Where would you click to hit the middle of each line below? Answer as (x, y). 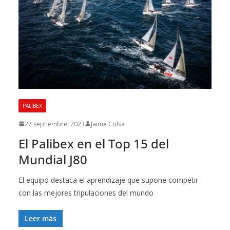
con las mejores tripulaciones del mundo (86, 193)
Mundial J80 (53, 159)
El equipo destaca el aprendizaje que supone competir (108, 180)
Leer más (41, 218)
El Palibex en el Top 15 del (94, 143)
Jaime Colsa (108, 124)
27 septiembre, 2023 (55, 124)
